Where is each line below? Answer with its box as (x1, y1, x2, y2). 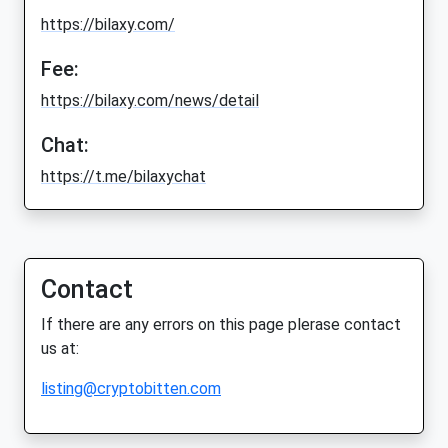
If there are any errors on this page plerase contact (41, 315, 401, 335)
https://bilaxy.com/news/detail (41, 91, 259, 111)
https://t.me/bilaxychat (41, 167, 206, 187)
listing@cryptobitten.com (41, 379, 221, 399)
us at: (41, 339, 79, 359)
